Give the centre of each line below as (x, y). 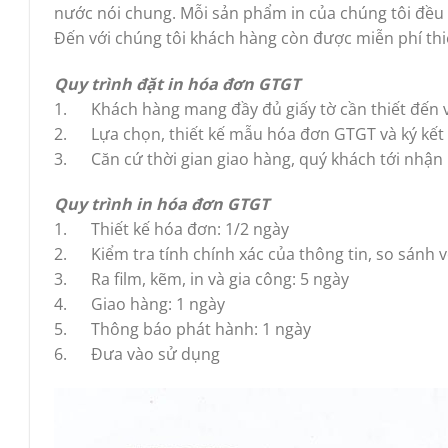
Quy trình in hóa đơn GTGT (161, 204)
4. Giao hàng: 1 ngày (139, 304)
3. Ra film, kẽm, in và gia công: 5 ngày (201, 279)
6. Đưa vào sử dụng (137, 354)
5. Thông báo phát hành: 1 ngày (182, 329)
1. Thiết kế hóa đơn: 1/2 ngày (171, 229)
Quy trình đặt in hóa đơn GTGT (177, 83)
